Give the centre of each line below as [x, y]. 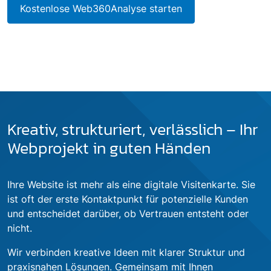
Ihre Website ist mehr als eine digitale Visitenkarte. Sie [131, 185]
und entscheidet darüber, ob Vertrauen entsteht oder [128, 214]
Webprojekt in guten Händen [109, 149]
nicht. [20, 228]
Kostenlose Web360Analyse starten [101, 9]
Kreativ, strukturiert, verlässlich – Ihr [132, 130]
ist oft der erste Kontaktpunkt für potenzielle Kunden [128, 199]
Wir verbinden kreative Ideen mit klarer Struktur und [126, 253]
